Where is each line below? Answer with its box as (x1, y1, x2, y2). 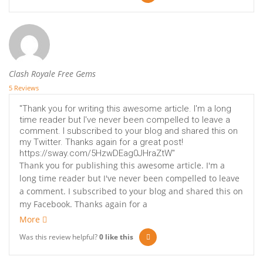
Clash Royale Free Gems (9, 68, 96, 80)
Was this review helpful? (19, 232, 99, 242)
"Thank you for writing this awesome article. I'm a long (19, 103, 231, 114)
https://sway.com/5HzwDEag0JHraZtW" (19, 148, 175, 159)
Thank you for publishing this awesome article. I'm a (19, 160, 225, 171)
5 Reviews (9, 83, 39, 93)
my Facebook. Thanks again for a (19, 198, 147, 210)
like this (103, 232, 133, 242)
